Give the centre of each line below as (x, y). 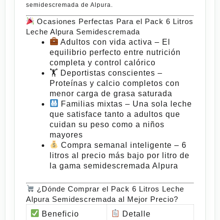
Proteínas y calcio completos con (115, 83)
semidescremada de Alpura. (69, 5)
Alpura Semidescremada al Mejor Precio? (102, 199)
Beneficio (59, 214)
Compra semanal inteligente (117, 145)
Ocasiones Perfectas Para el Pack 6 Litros (114, 21)
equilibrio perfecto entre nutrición (115, 52)
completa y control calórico (103, 62)
